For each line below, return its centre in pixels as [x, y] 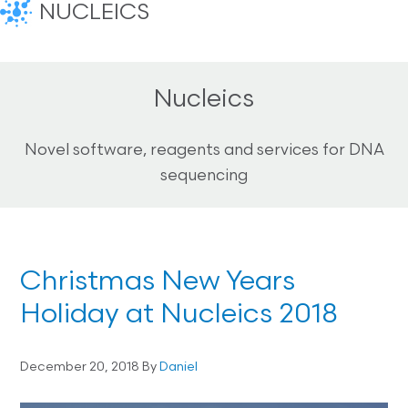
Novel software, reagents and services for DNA [204, 151]
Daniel [179, 367]
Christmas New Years [158, 282]
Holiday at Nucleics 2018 [179, 315]
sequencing [204, 176]
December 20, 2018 [80, 367]
